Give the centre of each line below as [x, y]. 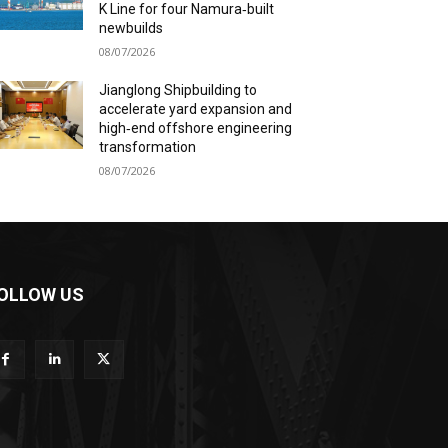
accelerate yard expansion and [196, 108]
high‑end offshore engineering [196, 127]
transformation [148, 146]
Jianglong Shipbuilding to [178, 89]
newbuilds [131, 27]
